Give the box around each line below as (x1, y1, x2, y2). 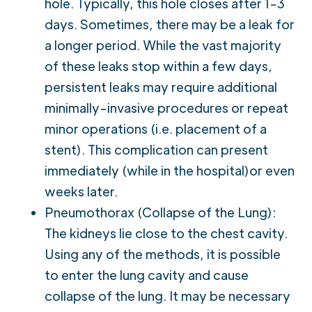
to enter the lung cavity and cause (45, 266, 249, 283)
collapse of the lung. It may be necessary (45, 287, 290, 304)
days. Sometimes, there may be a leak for (45, 15, 295, 32)
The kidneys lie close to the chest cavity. (45, 224, 288, 241)
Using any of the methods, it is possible (45, 245, 281, 262)
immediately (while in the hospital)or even (45, 162, 295, 178)
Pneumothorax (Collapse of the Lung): (45, 203, 276, 220)
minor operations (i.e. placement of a (45, 120, 267, 136)
